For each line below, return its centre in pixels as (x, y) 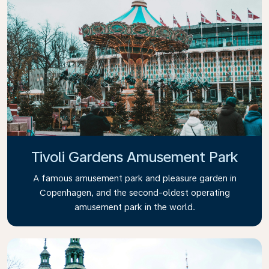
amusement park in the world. (134, 207)
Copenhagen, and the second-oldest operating (134, 192)
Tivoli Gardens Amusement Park (134, 157)
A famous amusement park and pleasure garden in (134, 178)
